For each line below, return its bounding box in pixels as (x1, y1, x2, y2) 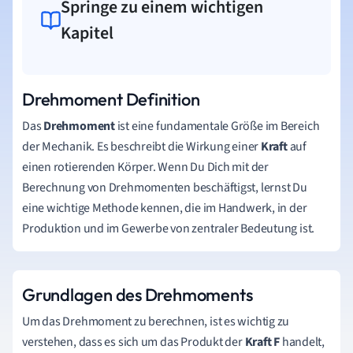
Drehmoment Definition (22, 88, 200, 110)
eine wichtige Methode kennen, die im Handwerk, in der (22, 199, 307, 217)
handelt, (280, 333, 325, 351)
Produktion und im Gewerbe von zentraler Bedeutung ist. (22, 220, 315, 237)
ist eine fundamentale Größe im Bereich (114, 117, 320, 135)
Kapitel (61, 20, 114, 46)
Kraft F (244, 333, 281, 351)
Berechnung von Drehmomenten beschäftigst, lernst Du (22, 179, 307, 196)
